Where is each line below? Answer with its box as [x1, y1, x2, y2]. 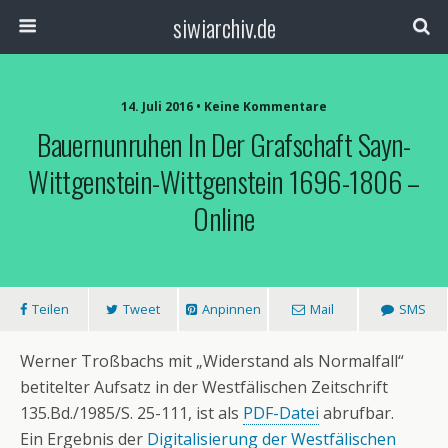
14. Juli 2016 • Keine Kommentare [121, 98, 327, 115]
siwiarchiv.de [172, 9, 276, 45]
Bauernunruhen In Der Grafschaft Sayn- [37, 123, 411, 165]
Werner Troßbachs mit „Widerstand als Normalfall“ [20, 350, 404, 372]
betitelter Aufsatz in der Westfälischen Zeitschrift [20, 376, 388, 398]
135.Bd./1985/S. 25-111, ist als [20, 402, 243, 424]
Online [193, 197, 255, 239]
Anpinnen [201, 300, 261, 318]
